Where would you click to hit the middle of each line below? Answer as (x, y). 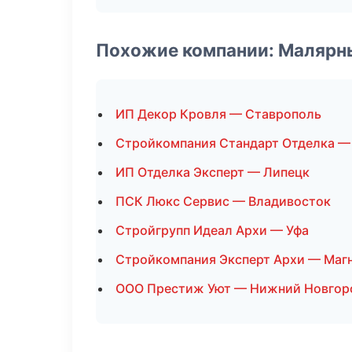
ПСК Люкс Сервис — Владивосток (223, 201)
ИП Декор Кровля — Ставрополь (218, 114)
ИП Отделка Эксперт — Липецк (213, 172)
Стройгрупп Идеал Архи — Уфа (212, 230)
